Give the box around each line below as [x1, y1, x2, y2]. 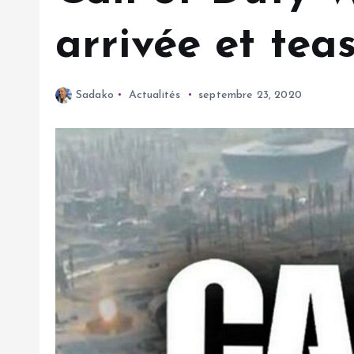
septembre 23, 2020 [198, 88, 302, 101]
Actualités [128, 88, 181, 101]
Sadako [76, 88, 114, 101]
